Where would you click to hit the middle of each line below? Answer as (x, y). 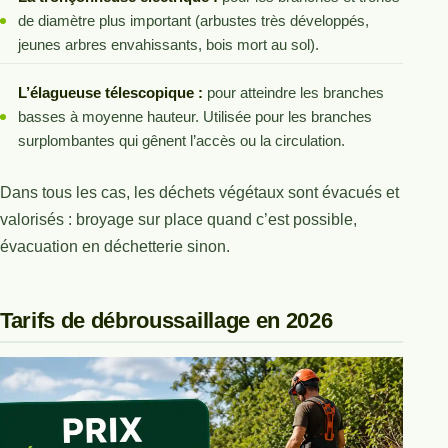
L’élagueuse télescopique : (110, 92)
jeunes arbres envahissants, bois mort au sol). (168, 44)
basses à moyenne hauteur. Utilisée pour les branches (194, 116)
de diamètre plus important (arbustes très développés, (193, 20)
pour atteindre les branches (293, 92)
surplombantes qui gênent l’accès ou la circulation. (181, 140)
